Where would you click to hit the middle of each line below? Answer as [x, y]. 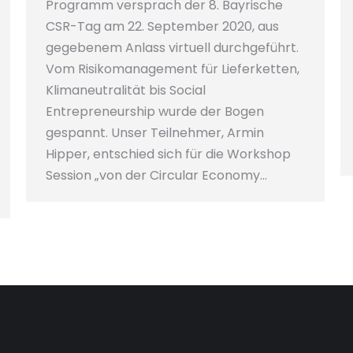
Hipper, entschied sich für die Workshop [168, 154]
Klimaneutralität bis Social [126, 91]
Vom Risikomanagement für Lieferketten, [173, 69]
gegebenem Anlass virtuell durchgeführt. [172, 48]
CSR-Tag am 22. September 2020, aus [162, 27]
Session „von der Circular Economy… [156, 176]
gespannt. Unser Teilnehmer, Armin [155, 133]
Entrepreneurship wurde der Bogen [155, 112]
